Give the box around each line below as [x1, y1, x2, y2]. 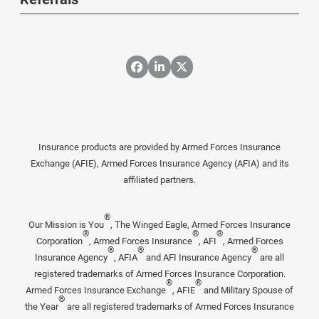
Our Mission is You [28, 219, 104, 231]
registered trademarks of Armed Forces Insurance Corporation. [33, 268, 286, 280]
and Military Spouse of [202, 285, 293, 296]
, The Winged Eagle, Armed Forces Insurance [110, 219, 291, 231]
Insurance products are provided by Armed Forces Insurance [38, 142, 281, 153]
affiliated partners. [123, 174, 196, 186]
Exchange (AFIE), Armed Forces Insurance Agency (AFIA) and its [30, 158, 289, 169]
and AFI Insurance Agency [144, 252, 251, 263]
